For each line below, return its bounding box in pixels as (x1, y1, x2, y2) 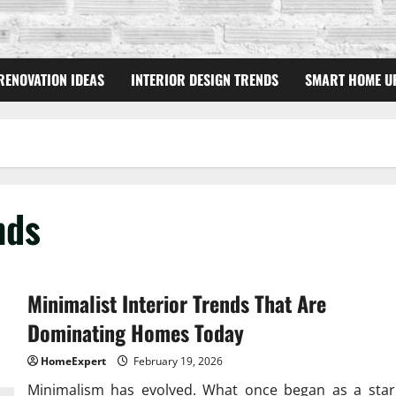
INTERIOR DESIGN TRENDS (131, 69, 278, 91)
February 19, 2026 (130, 354, 223, 369)
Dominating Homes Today (27, 316, 244, 349)
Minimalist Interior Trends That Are (27, 287, 326, 320)
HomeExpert (40, 354, 106, 369)
